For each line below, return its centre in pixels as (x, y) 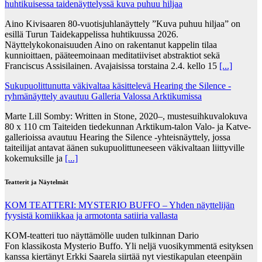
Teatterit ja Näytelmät (37, 182)
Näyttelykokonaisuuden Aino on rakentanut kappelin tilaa (111, 44)
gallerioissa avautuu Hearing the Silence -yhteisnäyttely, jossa (118, 137)
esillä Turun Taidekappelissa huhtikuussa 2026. (92, 34)
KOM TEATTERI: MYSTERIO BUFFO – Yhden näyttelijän (120, 205)
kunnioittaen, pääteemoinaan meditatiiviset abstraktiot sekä (112, 55)
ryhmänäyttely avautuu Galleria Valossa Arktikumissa (103, 96)
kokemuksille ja (35, 158)
